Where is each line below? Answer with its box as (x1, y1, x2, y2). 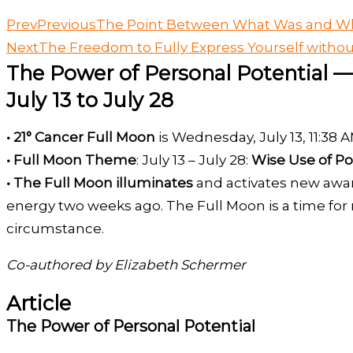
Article (6, 291, 71, 316)
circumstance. (6, 221, 104, 237)
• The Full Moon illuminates (6, 175, 193, 191)
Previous (37, 17, 96, 33)
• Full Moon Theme (6, 152, 136, 169)
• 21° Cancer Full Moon (6, 129, 155, 146)
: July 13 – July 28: (136, 152, 251, 169)
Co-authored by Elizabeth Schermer (6, 257, 246, 273)
